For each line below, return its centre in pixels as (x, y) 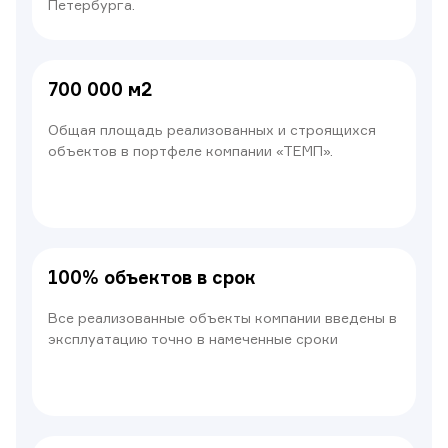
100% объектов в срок (152, 277)
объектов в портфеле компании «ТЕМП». (190, 150)
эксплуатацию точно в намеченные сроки (193, 338)
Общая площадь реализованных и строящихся (212, 129)
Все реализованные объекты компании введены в (222, 317)
